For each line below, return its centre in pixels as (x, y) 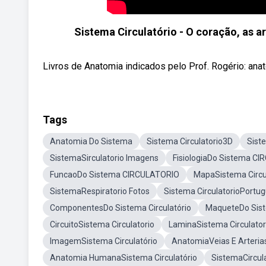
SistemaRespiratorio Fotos (100, 191)
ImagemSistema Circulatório (104, 241)
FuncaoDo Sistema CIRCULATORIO (115, 175)
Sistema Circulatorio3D (190, 141)
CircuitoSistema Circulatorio (102, 224)
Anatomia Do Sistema (91, 141)
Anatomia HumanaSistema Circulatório (123, 258)
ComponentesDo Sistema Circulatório (121, 208)
